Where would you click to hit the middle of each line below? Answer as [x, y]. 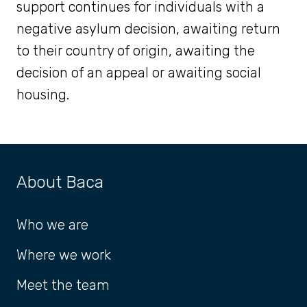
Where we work [64, 255]
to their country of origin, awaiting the [136, 51]
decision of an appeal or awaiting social [139, 73]
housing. [43, 95]
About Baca [60, 183]
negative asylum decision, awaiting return [148, 29]
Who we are [52, 225]
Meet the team [63, 285]
